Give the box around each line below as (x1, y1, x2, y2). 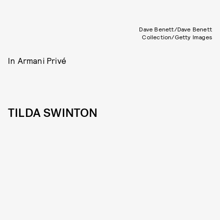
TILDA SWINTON (8, 105, 98, 121)
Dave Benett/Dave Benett (139, 26, 212, 33)
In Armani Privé (8, 55, 66, 66)
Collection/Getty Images (142, 33, 212, 41)
